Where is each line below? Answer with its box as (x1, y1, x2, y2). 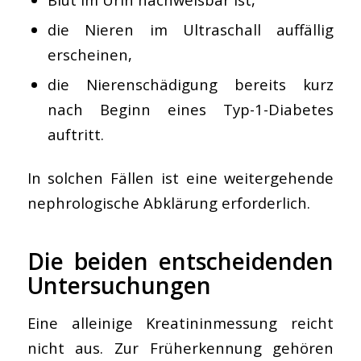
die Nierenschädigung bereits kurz (47, 74, 334, 94)
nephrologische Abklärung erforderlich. (27, 193, 310, 213)
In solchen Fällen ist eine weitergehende (27, 168, 334, 188)
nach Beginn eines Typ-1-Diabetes (47, 99, 334, 119)
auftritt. (47, 124, 104, 144)
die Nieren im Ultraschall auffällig (47, 19, 334, 39)
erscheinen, (47, 44, 132, 64)
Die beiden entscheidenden (27, 246, 334, 276)
